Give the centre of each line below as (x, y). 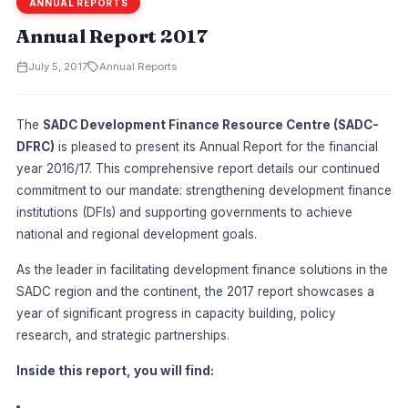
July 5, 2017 (57, 67)
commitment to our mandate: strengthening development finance (204, 191)
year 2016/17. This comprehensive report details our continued (198, 169)
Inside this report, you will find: (115, 371)
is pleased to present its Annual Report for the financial (216, 147)
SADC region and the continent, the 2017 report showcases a (195, 292)
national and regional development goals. (136, 235)
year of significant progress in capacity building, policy (176, 314)
